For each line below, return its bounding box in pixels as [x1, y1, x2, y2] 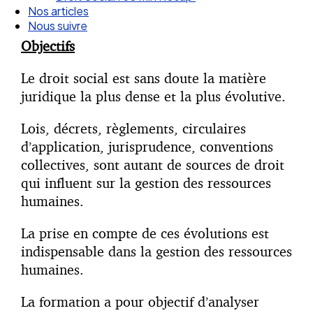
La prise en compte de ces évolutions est [21, 224, 269, 242]
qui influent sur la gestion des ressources [21, 174, 271, 191]
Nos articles [28, 3, 89, 19]
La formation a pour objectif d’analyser [21, 293, 259, 310]
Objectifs [21, 37, 75, 54]
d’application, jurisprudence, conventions [21, 138, 273, 155]
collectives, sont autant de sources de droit [21, 156, 284, 173]
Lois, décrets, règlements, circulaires [21, 119, 246, 137]
